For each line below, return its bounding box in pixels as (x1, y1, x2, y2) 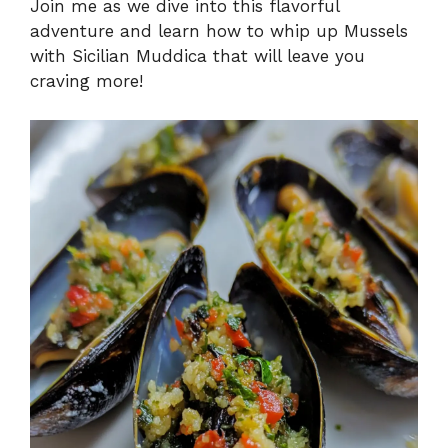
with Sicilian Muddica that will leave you (30, 46, 365, 67)
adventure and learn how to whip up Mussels (30, 21, 408, 42)
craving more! (30, 71, 143, 92)
